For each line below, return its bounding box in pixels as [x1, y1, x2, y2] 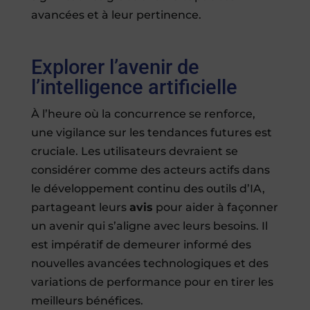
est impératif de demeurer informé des [30, 237, 251, 251]
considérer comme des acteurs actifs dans [30, 163, 270, 176]
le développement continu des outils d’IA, [30, 181, 265, 195]
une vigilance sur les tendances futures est [30, 125, 272, 139]
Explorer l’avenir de [30, 55, 199, 79]
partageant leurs [30, 200, 129, 214]
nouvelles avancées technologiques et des [30, 256, 268, 270]
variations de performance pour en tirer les [30, 275, 273, 289]
